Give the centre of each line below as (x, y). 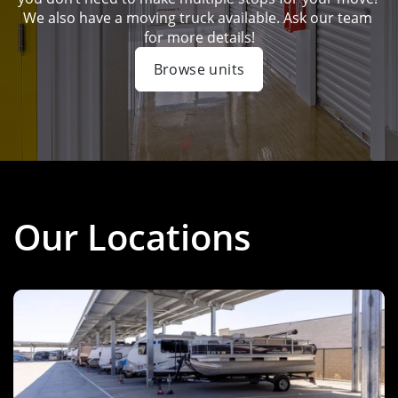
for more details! (199, 38)
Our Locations (132, 237)
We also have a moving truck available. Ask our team (197, 18)
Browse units (199, 70)
